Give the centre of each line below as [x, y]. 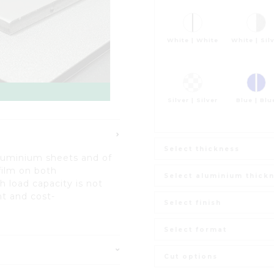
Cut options [191, 257]
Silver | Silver [193, 100]
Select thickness [202, 149]
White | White [193, 40]
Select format [195, 230]
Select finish [193, 203]
